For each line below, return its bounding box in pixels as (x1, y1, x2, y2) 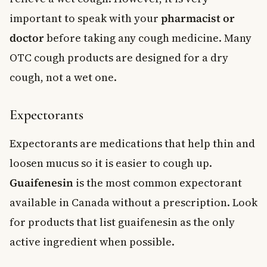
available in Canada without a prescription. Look (10, 194, 257, 210)
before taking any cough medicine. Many (44, 30, 252, 45)
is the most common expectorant (73, 175, 242, 190)
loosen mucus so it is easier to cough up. (10, 155, 212, 170)
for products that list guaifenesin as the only (10, 214, 235, 229)
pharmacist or (161, 10, 235, 26)
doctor (10, 30, 44, 45)
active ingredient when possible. (10, 234, 175, 249)
